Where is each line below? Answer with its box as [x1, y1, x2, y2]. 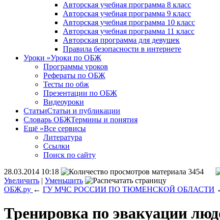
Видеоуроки [43, 98, 84, 106]
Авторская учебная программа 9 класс [63, 9, 191, 18]
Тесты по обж [43, 80, 89, 88]
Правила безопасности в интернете [63, 45, 181, 53]
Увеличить [4, 176, 39, 185]
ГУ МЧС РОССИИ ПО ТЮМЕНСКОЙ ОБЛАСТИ [43, 185, 215, 193]
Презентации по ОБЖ [43, 89, 117, 97]
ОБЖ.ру [4, 185, 31, 193]
